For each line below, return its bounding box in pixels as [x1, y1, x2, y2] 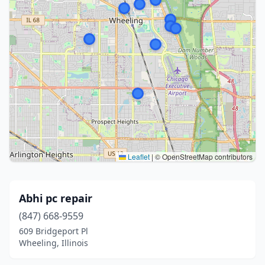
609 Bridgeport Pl [19, 225, 88, 237]
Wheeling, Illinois [19, 237, 88, 248]
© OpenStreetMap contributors [153, 151, 253, 161]
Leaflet [126, 151, 150, 161]
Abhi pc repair [19, 191, 92, 205]
